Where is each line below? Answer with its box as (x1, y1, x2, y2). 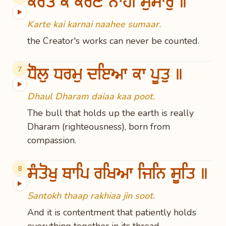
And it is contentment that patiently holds (27, 206, 196, 218)
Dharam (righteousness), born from (27, 121, 170, 133)
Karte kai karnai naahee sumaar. (27, 18, 161, 30)
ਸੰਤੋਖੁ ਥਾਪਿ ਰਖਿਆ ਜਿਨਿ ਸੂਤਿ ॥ (27, 162, 210, 184)
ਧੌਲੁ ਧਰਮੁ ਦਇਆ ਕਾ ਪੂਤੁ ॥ (27, 63, 185, 85)
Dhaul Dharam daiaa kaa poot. (27, 90, 155, 102)
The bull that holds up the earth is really (27, 107, 194, 119)
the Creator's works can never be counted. (27, 35, 199, 47)
